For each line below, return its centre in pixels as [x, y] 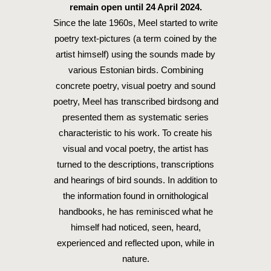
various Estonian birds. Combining [135, 70]
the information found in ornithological [135, 196]
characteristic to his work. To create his [135, 133]
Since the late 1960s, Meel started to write [135, 23]
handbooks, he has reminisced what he [135, 211]
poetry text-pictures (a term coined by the [135, 38]
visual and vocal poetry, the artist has [135, 149]
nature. [135, 259]
